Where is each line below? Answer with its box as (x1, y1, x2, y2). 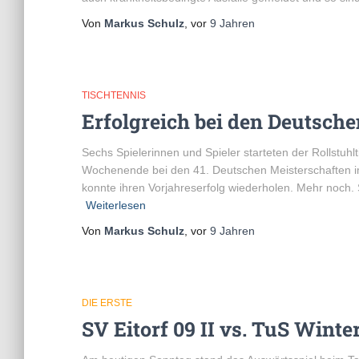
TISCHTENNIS (82, 90, 146, 101)
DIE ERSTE (82, 297, 132, 309)
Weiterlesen (86, 199, 146, 212)
